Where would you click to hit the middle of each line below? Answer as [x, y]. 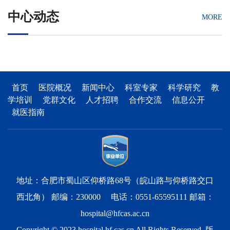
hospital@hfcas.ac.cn [115, 214]
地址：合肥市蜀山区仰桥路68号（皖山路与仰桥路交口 [115, 181]
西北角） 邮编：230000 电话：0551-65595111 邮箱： [115, 197]
